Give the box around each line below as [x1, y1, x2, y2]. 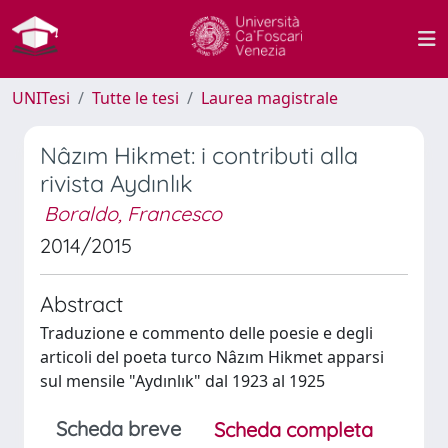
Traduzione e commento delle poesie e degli [40, 322, 373, 344]
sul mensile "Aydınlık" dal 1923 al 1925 [40, 370, 325, 392]
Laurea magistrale [201, 87, 338, 109]
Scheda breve [56, 416, 181, 441]
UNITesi [12, 87, 70, 109]
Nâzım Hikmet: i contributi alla [40, 141, 358, 170]
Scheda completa [214, 417, 373, 442]
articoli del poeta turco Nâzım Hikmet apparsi [40, 346, 384, 368]
